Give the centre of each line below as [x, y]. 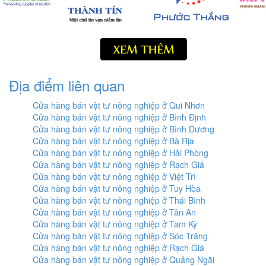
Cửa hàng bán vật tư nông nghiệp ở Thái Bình [119, 200]
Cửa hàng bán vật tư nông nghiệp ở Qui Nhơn [119, 105]
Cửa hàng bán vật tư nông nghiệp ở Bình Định [119, 117]
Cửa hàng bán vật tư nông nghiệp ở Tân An [114, 212]
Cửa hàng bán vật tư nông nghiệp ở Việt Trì [114, 176]
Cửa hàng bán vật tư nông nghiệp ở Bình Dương [123, 129]
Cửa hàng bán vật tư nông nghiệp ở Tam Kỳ [115, 224]
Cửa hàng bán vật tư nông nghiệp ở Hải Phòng [121, 153]
